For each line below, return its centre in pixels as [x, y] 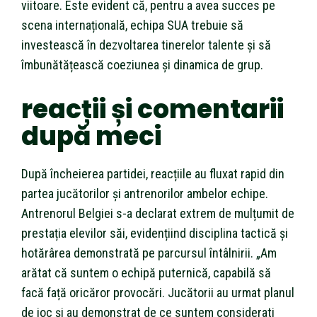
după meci [91, 136]
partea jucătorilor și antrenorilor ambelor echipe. [145, 193]
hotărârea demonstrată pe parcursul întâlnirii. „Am [149, 253]
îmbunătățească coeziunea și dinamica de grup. [142, 64]
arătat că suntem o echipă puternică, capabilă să [146, 272]
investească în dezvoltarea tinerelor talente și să [146, 45]
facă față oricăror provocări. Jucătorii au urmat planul [158, 292]
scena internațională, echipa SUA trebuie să [132, 25]
